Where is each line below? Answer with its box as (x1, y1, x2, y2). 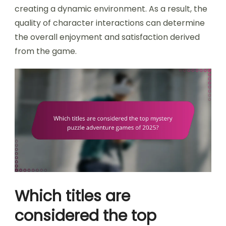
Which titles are (15, 186, 130, 207)
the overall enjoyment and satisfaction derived (15, 31, 200, 43)
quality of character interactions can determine (15, 17, 205, 29)
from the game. (15, 45, 77, 58)
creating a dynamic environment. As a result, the (15, 3, 207, 15)
